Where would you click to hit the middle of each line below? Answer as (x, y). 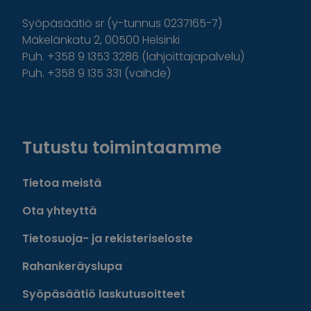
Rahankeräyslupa (72, 267)
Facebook (58, 109)
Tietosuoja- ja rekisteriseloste (108, 239)
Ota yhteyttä (59, 211)
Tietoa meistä (62, 183)
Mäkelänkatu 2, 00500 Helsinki (101, 40)
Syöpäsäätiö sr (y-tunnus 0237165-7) (122, 24)
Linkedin (103, 109)
